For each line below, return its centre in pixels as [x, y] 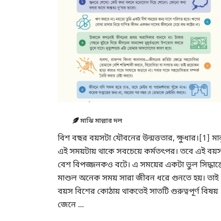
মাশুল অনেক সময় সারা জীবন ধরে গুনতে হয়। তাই [138, 179]
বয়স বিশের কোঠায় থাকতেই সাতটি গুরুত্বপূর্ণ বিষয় [138, 192]
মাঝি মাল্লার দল [101, 121]
